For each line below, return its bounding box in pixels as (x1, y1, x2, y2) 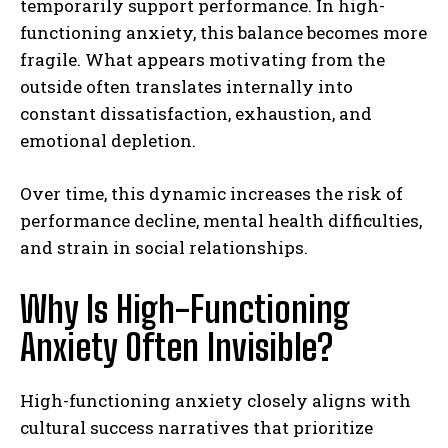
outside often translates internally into (20, 74, 353, 98)
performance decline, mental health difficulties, (20, 208, 422, 232)
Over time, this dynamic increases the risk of (20, 181, 403, 205)
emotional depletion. (20, 128, 196, 152)
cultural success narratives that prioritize (20, 415, 373, 439)
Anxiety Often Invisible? (20, 325, 333, 369)
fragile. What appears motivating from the (20, 47, 385, 71)
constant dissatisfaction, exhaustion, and (20, 101, 372, 125)
